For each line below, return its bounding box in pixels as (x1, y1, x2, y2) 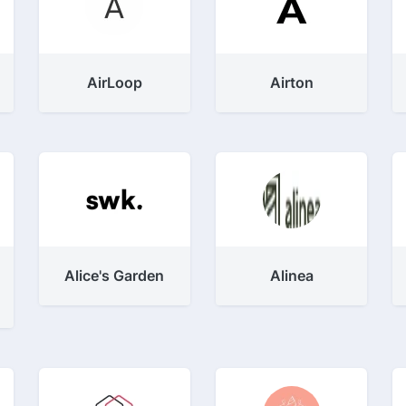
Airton (269, 73, 314, 92)
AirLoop (86, 73, 142, 92)
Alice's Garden (64, 266, 165, 285)
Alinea (269, 266, 314, 285)
